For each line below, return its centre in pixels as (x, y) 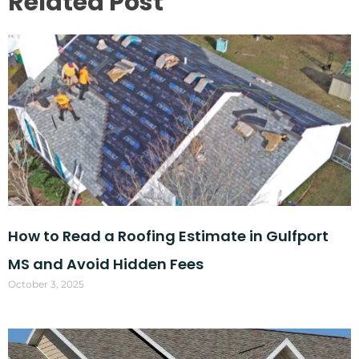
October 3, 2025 (46, 284)
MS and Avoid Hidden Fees (106, 264)
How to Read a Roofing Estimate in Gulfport (168, 236)
